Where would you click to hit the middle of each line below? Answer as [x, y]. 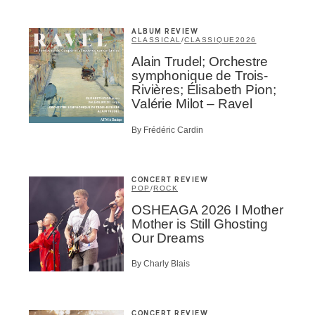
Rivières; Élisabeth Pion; [204, 90]
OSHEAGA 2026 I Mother [207, 210]
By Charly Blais [161, 264]
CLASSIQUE [210, 40]
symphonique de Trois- [200, 76]
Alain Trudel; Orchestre [200, 62]
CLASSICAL [156, 40]
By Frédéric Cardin [167, 130]
